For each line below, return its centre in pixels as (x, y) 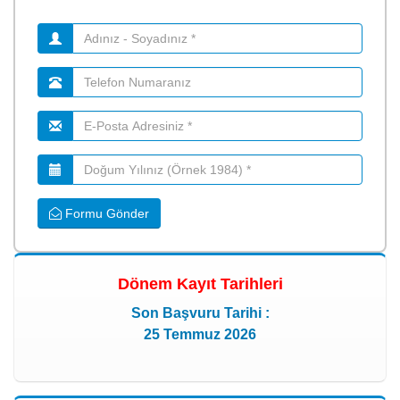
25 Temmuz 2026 (200, 334)
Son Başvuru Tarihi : (200, 312)
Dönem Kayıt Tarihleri (200, 283)
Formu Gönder (105, 213)
